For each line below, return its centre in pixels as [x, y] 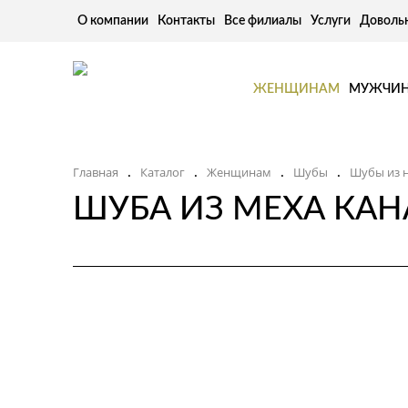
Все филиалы [263, 21]
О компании [113, 21]
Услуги [331, 21]
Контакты [186, 21]
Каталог [163, 172]
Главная [96, 172]
